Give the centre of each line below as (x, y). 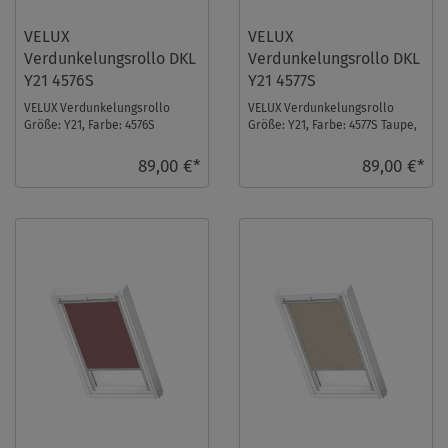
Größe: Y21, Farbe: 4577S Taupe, (333, 124)
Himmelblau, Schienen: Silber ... (112, 141)
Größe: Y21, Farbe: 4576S (90, 124)
